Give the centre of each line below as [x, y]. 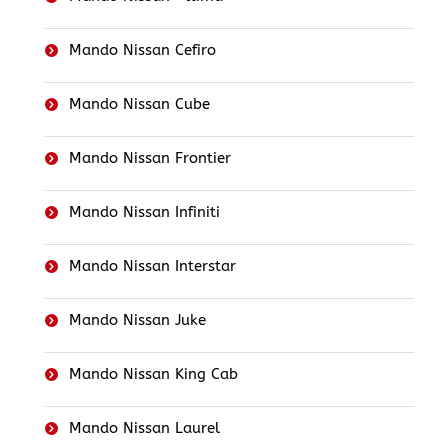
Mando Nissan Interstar [152, 266]
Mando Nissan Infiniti [144, 212]
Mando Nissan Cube [139, 104]
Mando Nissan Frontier [150, 158]
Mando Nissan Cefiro [142, 50]
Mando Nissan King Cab [153, 374]
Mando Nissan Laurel [144, 428]
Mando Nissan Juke [137, 320]
